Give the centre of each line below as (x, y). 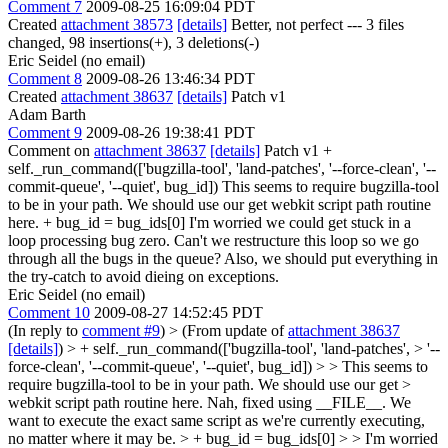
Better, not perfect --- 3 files (315, 24)
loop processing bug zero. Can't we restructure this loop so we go (213, 240)
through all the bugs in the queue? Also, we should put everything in (223, 258)
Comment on (51, 150)
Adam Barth (47, 114)
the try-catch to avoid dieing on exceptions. (143, 276)
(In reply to (45, 330)
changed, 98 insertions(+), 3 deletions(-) (133, 42)
